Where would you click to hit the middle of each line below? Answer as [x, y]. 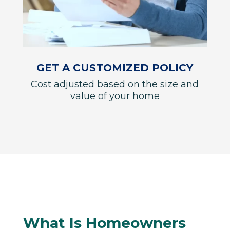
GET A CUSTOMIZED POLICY [115, 68]
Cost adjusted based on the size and [115, 84]
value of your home [115, 96]
